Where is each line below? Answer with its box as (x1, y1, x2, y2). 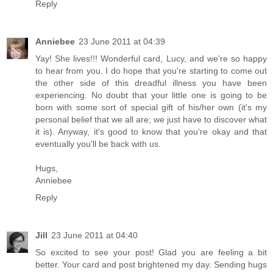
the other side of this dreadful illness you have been (35, 78, 267, 88)
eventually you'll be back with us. (35, 139, 161, 149)
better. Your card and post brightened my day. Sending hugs (35, 259, 267, 269)
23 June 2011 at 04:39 (79, 37, 165, 46)
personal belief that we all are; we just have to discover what (35, 115, 267, 124)
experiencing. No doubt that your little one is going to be (35, 90, 267, 100)
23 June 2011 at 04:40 (51, 230, 138, 240)
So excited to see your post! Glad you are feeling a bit (35, 247, 267, 257)
